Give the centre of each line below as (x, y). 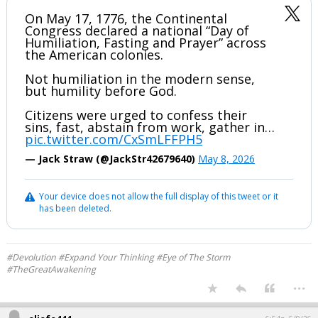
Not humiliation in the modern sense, (140, 79)
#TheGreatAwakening (51, 269)
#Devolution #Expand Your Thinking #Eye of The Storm (118, 257)
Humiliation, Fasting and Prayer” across (146, 43)
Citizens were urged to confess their (136, 115)
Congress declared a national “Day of (137, 31)
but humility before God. (101, 91)
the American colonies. (94, 55)
